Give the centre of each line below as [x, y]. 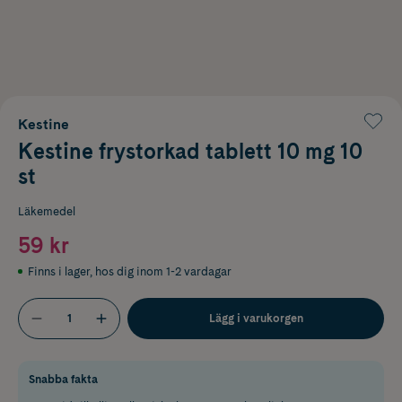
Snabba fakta [63, 379]
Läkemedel [47, 211]
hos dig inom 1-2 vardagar [163, 271]
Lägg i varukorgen [256, 318]
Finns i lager [59, 271]
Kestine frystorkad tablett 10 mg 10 [190, 151]
